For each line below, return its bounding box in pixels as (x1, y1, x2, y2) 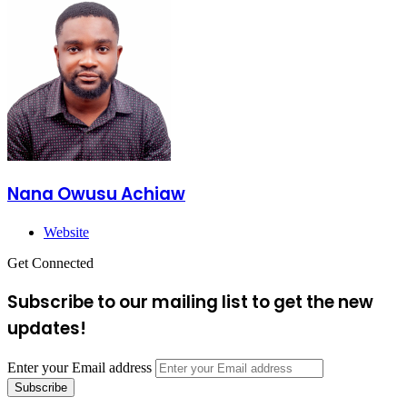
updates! (7, 315, 86, 341)
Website (44, 224, 89, 241)
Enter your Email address (7, 359, 152, 375)
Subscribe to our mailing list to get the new (7, 289, 373, 314)
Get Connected (7, 255, 94, 272)
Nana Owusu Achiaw (7, 182, 185, 207)
